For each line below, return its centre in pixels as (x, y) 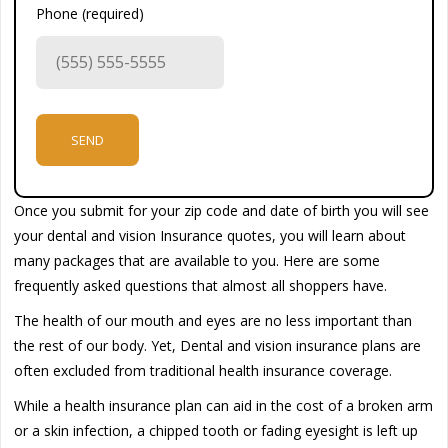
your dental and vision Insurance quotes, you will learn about (210, 235)
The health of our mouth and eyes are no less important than (213, 320)
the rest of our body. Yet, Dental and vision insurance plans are (218, 345)
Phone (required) (90, 13)
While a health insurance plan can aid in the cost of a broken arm (224, 405)
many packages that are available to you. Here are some (197, 260)
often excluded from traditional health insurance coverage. (205, 370)
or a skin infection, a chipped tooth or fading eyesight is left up (216, 430)
